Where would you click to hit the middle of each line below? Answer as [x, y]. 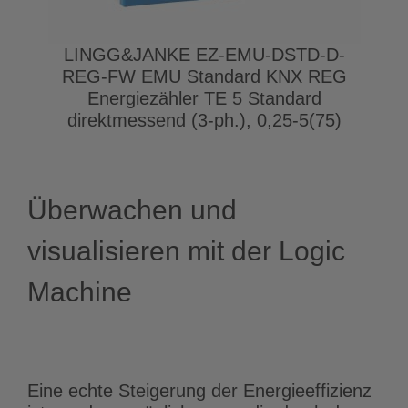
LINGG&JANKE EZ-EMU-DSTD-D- [204, 54]
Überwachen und [132, 209]
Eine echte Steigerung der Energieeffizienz [199, 390]
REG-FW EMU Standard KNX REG [204, 76]
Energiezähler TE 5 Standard [204, 98]
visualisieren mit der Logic [186, 250]
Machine [80, 291]
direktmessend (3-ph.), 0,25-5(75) [204, 120]
